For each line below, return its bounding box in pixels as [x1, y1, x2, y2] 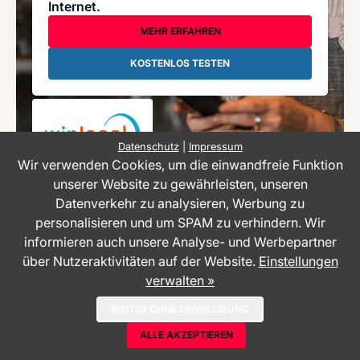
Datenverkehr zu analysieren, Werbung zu [55, 195, 305, 211]
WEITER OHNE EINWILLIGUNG [111, 303, 249, 315]
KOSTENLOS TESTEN [130, 57, 230, 69]
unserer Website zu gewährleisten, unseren [52, 176, 308, 192]
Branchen [150, 223, 210, 239]
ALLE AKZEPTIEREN [139, 329, 233, 341]
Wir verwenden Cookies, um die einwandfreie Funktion [17, 157, 343, 173]
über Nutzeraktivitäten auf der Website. [22, 253, 259, 269]
